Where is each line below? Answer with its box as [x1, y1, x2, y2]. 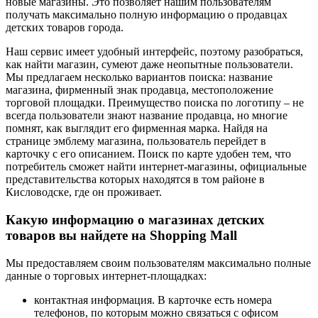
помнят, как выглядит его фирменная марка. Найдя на [6, 122, 268, 135]
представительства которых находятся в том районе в [6, 173, 265, 186]
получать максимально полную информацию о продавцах [6, 9, 287, 21]
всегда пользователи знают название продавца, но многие [6, 109, 287, 122]
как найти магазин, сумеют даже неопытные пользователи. [6, 58, 293, 71]
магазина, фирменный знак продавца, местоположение [6, 84, 273, 97]
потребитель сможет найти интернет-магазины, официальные [6, 160, 307, 173]
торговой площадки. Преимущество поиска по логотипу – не [6, 97, 304, 109]
